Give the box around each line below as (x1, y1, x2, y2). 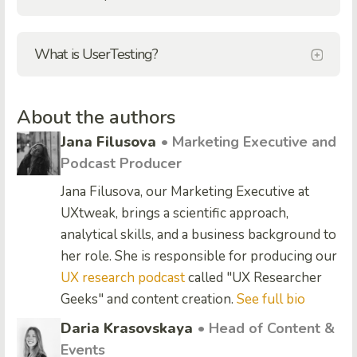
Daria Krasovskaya (61, 319, 193, 339)
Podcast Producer (61, 154, 182, 174)
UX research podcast (61, 269, 185, 288)
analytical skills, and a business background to (61, 226, 336, 245)
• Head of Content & (197, 319, 335, 339)
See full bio (237, 290, 305, 309)
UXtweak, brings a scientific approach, (61, 204, 288, 223)
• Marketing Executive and (160, 132, 336, 152)
